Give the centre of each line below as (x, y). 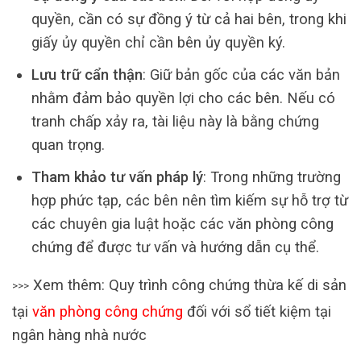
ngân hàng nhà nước (79, 334)
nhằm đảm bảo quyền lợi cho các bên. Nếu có (183, 98)
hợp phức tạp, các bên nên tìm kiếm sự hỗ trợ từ (189, 200)
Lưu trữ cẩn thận (87, 74)
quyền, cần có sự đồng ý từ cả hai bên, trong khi (189, 19)
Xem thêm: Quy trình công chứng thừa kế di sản (188, 285)
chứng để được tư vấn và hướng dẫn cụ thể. (175, 247)
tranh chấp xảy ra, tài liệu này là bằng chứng (175, 121)
